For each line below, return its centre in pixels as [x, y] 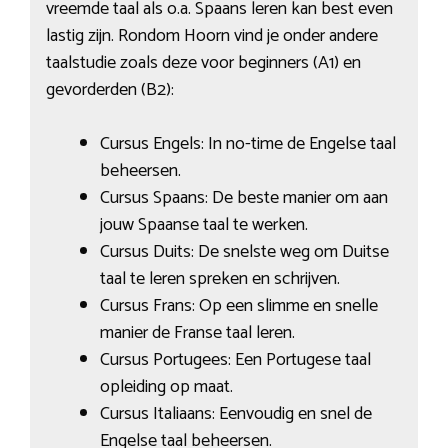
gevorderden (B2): [109, 90]
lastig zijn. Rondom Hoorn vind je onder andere [211, 36]
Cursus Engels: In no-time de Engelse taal [247, 144]
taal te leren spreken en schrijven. [219, 279]
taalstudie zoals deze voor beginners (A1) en [203, 63]
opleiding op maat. [166, 387]
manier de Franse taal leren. [197, 333]
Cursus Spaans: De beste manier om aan [243, 198]
